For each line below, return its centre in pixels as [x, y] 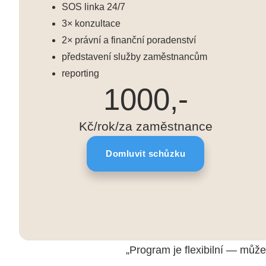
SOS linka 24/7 [94, 7]
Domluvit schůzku [146, 154]
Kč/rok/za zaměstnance [145, 127]
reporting [80, 74]
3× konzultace [91, 24]
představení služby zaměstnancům [134, 57]
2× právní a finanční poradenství [129, 40]
